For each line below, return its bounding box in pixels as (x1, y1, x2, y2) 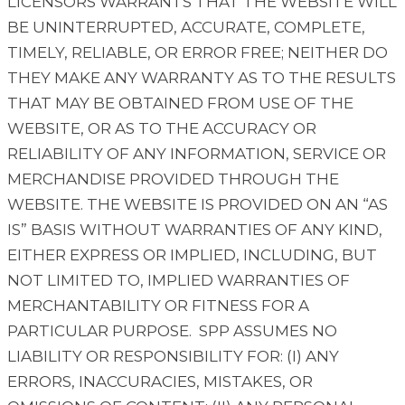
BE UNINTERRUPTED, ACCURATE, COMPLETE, (7, 18, 365, 37)
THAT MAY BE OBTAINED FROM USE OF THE (7, 94, 353, 113)
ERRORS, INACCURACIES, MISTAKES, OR (7, 372, 313, 391)
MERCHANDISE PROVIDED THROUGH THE (7, 170, 339, 189)
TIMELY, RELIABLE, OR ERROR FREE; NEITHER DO (7, 43, 388, 62)
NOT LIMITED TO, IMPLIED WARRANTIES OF (7, 271, 350, 290)
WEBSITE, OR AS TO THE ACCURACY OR (7, 119, 316, 138)
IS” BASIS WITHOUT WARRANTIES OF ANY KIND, (7, 221, 382, 240)
